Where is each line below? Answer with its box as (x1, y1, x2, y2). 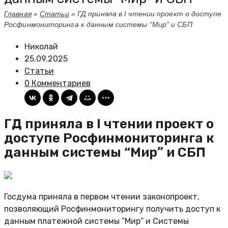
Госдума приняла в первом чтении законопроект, (4, 192, 199, 202)
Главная (4, 10, 32, 18)
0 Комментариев (24, 78, 91, 88)
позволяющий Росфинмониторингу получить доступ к (4, 204, 220, 214)
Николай (24, 42, 58, 51)
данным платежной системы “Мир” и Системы (4, 216, 189, 226)
